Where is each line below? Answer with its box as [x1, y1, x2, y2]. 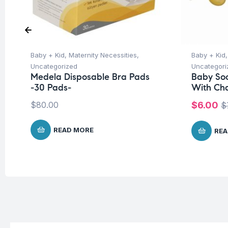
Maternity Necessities [69, 51, 137, 60]
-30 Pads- [31, 82, 71, 94]
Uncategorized [31, 62, 77, 71]
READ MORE [53, 126, 94, 134]
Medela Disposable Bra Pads [31, 71, 150, 83]
